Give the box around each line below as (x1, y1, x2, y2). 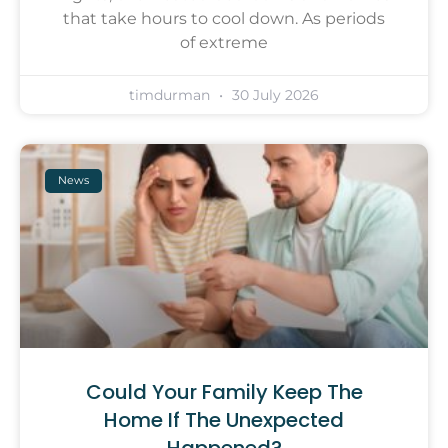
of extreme (180, 32, 268, 52)
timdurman (129, 85, 214, 104)
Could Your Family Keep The (85, 377, 363, 406)
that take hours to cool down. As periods (63, 8, 385, 28)
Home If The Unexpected (104, 405, 344, 434)
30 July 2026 (228, 85, 319, 104)
